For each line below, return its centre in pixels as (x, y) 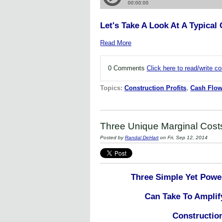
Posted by (112, 138)
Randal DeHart (142, 138)
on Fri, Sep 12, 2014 (183, 138)
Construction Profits (155, 88)
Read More (116, 43)
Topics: (112, 88)
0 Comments (127, 68)
